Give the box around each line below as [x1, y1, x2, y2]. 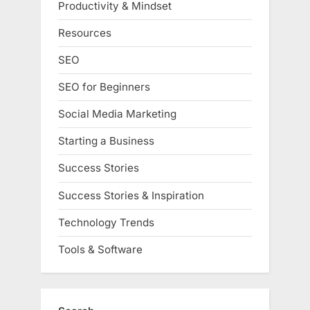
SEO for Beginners [58, 80, 150, 93]
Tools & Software [58, 242, 143, 256]
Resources [58, 26, 111, 39]
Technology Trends [58, 215, 154, 229]
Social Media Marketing [58, 107, 176, 121]
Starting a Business [58, 134, 154, 148]
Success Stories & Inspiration [58, 188, 204, 202]
